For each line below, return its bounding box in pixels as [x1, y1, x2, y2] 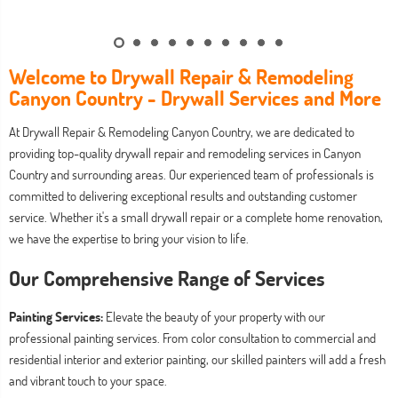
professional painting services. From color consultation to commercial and [9, 329, 376, 346]
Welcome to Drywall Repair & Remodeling [9, 63, 354, 89]
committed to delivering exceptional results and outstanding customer [9, 187, 357, 204]
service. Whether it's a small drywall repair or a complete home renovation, [9, 208, 383, 226]
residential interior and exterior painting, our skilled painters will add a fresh [9, 350, 386, 368]
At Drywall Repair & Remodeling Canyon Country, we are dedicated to [9, 123, 354, 140]
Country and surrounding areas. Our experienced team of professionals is [9, 165, 374, 183]
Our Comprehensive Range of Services [9, 265, 325, 291]
